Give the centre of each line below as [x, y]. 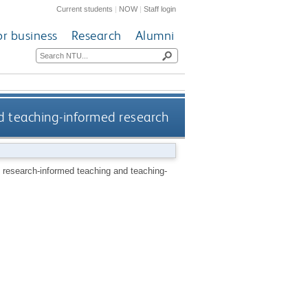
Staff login [160, 9]
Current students [85, 9]
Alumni [155, 36]
